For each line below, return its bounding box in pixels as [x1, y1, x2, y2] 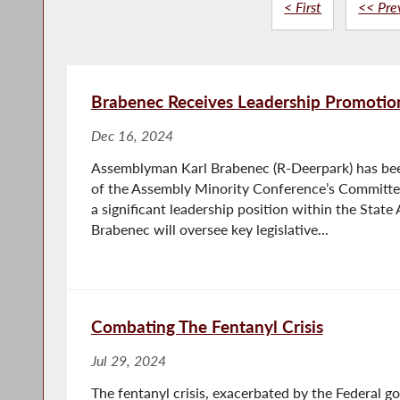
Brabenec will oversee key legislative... [90, 221, 329, 237]
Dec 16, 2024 [90, 127, 173, 144]
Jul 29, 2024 [90, 352, 166, 369]
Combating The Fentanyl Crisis [90, 315, 323, 337]
